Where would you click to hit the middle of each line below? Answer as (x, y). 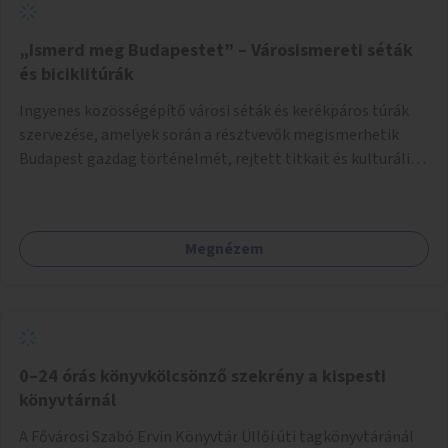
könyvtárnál (67, 400)
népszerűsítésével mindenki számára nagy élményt (194, 206)
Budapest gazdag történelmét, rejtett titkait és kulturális (218, 158)
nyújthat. (50, 230)
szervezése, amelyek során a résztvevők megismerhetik (209, 134)
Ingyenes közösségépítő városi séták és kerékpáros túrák (214, 110)
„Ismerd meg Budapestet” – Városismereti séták (216, 50)
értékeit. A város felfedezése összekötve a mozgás (190, 182)
